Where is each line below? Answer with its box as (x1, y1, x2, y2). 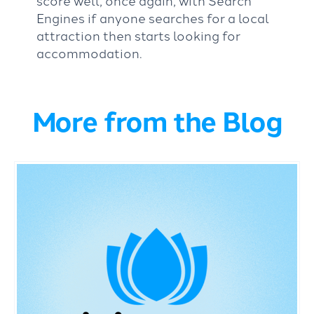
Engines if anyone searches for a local (36, 8, 269, 27)
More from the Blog (32, 100, 282, 140)
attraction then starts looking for (36, 25, 240, 44)
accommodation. (36, 43, 142, 62)
